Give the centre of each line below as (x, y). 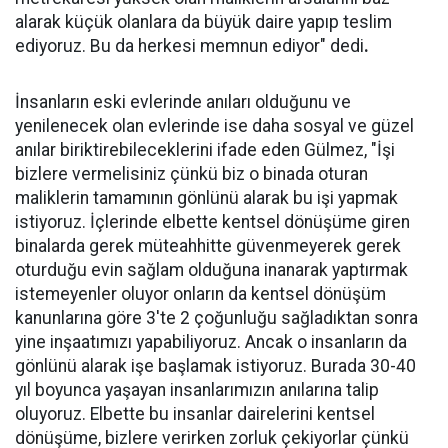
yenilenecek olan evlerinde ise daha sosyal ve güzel (214, 126)
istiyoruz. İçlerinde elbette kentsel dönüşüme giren (212, 222)
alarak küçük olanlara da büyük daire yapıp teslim (203, 22)
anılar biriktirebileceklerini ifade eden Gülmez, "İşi (205, 150)
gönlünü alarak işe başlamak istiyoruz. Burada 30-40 (215, 366)
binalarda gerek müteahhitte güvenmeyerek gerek (208, 246)
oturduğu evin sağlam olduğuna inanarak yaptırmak (211, 270)
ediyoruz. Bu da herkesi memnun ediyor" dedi (189, 46)
